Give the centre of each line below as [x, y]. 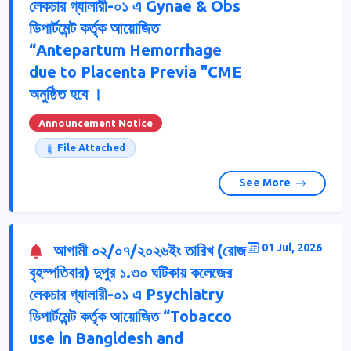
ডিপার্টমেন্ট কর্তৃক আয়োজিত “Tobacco [130, 316]
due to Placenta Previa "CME [136, 71]
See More [266, 183]
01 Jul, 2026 [292, 247]
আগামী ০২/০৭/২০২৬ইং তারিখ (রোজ [148, 250]
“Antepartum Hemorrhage [125, 49]
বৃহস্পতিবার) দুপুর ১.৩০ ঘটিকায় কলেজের [130, 272]
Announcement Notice [96, 123]
